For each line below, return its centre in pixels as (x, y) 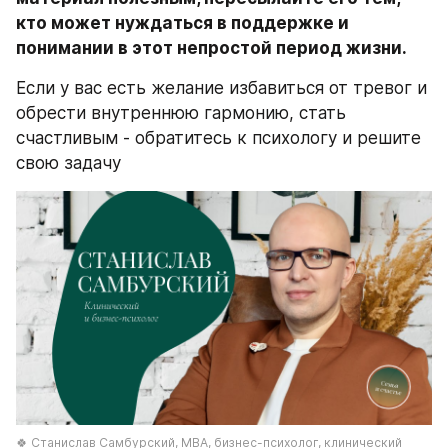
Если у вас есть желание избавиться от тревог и (221, 88)
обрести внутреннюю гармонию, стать (181, 113)
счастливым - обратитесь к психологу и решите (218, 138)
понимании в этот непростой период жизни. (211, 48)
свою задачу (68, 163)
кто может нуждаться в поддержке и (182, 23)
